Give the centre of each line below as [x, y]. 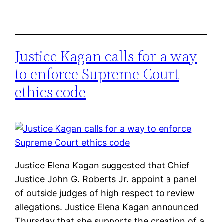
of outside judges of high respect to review [105, 193]
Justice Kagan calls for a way [106, 56]
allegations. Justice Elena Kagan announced [107, 207]
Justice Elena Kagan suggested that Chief [103, 165]
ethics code [51, 92]
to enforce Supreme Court [97, 74]
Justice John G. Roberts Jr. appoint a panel [106, 179]
